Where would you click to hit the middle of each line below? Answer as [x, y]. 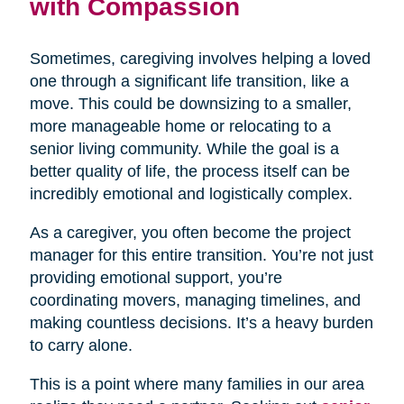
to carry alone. [81, 345]
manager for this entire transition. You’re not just [201, 255]
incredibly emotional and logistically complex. [191, 193]
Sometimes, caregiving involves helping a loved [200, 58]
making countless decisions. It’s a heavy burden [201, 322]
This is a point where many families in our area [197, 384]
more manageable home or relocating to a [180, 126]
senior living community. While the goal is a [184, 148]
